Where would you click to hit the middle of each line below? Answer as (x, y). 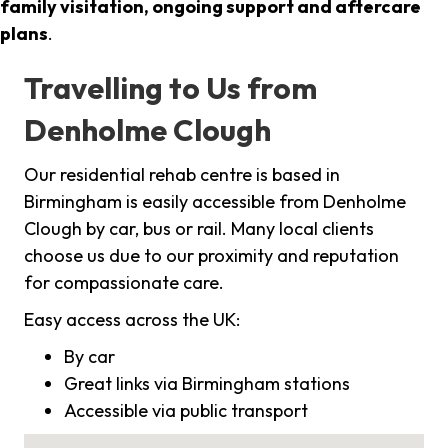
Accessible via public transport (186, 411)
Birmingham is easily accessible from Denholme (215, 202)
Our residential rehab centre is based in (182, 175)
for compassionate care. (124, 283)
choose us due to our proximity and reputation (211, 256)
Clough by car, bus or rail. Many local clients (199, 229)
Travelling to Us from (170, 88)
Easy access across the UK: (132, 320)
